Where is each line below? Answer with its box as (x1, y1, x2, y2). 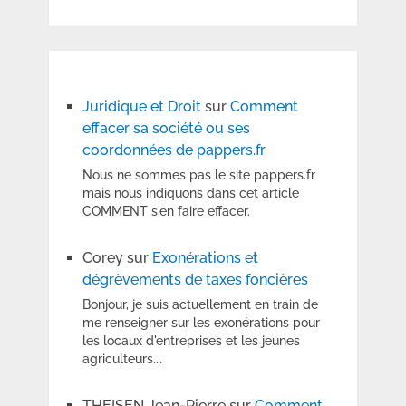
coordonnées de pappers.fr (82, 141, 266, 159)
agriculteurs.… (82, 352, 162, 367)
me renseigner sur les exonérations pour (82, 315, 320, 331)
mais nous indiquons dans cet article (82, 186, 299, 201)
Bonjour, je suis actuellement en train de (82, 297, 318, 313)
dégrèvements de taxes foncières (82, 271, 308, 289)
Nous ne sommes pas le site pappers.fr (82, 168, 315, 183)
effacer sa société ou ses (82, 120, 250, 138)
